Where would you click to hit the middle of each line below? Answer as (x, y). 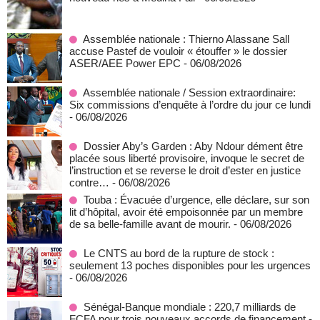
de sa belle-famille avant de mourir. (150, 224)
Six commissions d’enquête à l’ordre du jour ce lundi (190, 105)
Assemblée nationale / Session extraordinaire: (189, 92)
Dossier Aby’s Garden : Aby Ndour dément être (193, 146)
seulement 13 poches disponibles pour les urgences (190, 265)
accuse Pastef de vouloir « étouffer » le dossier (178, 51)
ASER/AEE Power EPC (125, 63)
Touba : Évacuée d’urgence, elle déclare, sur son (196, 200)
